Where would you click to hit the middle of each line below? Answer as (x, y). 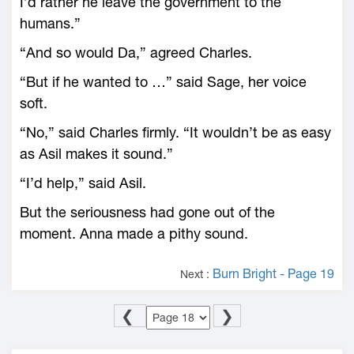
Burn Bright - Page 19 (273, 273)
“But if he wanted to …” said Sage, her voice (163, 82)
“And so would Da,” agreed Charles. (136, 53)
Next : (196, 274)
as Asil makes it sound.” (96, 154)
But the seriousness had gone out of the (147, 212)
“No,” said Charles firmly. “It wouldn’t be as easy (175, 132)
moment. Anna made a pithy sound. (134, 233)
